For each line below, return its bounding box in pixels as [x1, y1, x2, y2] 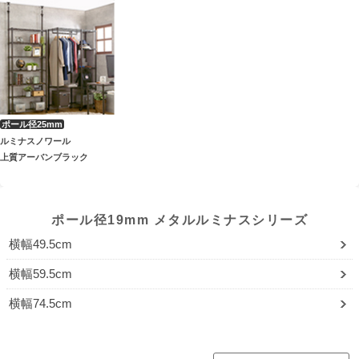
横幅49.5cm [9, 236, 72, 251]
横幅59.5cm [9, 266, 72, 280]
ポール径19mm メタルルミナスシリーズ [51, 212, 308, 227]
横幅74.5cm [9, 296, 72, 310]
